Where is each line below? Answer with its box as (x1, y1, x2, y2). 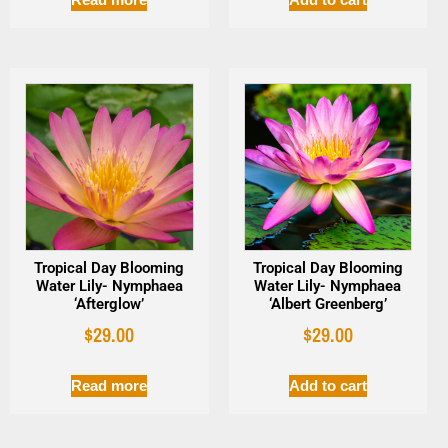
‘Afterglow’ (74, 294, 145, 313)
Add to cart (288, 377, 367, 395)
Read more (71, 377, 148, 395)
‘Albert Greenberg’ (268, 294, 387, 313)
